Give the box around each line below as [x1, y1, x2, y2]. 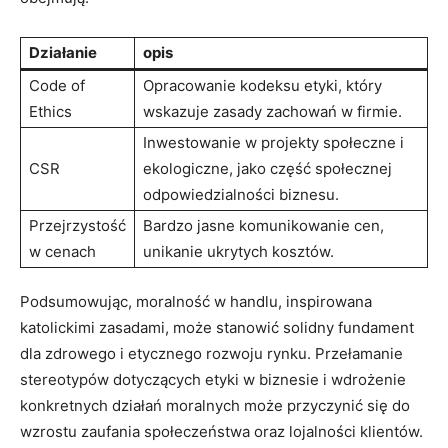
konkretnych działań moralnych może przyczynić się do [20, 395, 410, 415]
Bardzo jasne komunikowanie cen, [143, 215, 384, 235]
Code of [29, 75, 85, 95]
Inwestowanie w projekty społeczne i [143, 132, 404, 152]
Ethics [29, 101, 72, 121]
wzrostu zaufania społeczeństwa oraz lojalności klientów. [20, 421, 423, 441]
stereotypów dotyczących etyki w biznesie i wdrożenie [20, 369, 406, 389]
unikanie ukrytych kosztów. [143, 241, 334, 261]
